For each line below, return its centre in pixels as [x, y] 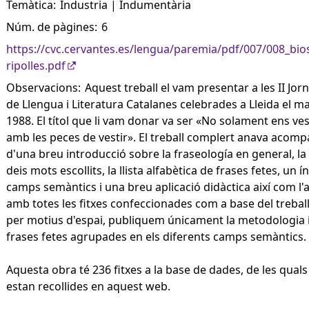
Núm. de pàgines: [52, 27]
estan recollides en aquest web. [88, 286]
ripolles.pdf [36, 66]
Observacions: [43, 88]
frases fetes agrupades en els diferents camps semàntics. [156, 237]
